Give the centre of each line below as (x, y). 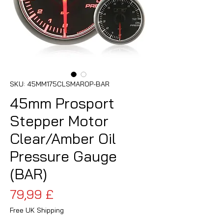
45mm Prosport (62, 103)
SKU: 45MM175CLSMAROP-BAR (60, 84)
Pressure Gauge (63, 156)
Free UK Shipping (37, 210)
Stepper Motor (59, 121)
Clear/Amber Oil (63, 138)
